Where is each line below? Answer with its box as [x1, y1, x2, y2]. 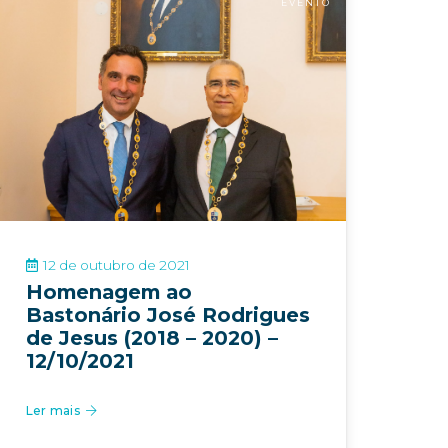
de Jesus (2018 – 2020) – [26, 325, 278, 350]
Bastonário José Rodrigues [26, 302, 310, 327]
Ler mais [26, 403, 80, 419]
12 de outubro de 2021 [43, 256, 191, 273]
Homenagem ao [26, 279, 192, 304]
